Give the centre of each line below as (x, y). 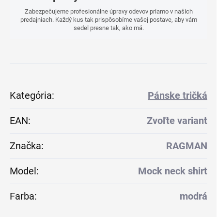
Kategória (31, 96)
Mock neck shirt (173, 171)
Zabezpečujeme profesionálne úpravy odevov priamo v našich (108, 12)
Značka (25, 146)
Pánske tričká (178, 96)
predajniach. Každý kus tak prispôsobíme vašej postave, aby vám (108, 20)
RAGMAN (187, 146)
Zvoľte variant (177, 121)
